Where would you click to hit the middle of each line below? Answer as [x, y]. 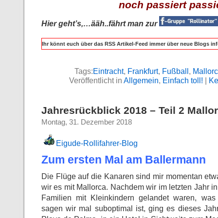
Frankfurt [143, 71]
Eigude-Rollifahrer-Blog [97, 143]
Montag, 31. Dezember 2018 [87, 122]
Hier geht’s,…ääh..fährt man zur [100, 23]
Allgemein [141, 81]
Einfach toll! [182, 81]
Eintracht [108, 71]
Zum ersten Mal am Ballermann [124, 160]
